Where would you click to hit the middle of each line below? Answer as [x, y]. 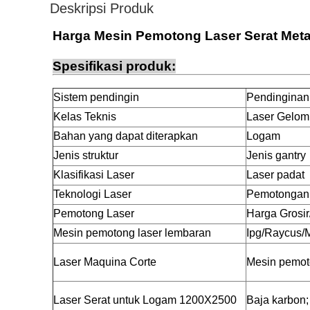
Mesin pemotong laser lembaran [132, 233]
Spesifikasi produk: [114, 66]
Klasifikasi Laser [94, 175]
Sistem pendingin [96, 97]
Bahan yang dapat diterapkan [126, 136]
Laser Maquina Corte [105, 262]
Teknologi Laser [92, 194]
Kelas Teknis [85, 117]
